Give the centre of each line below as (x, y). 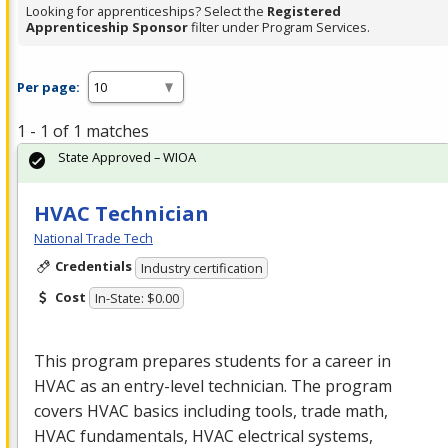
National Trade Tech (93, 238)
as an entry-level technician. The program (234, 386)
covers (60, 411)
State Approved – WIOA (127, 157)
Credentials (93, 266)
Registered (304, 11)
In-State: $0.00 (136, 298)
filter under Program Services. (279, 27)
